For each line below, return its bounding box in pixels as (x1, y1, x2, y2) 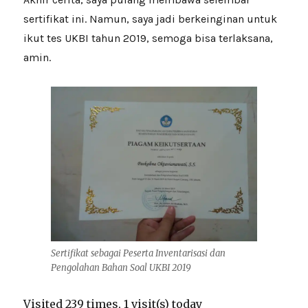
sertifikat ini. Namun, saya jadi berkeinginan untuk (23, 12, 278, 26)
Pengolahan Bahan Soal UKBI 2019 (51, 262, 191, 274)
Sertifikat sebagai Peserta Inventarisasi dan (51, 247, 225, 260)
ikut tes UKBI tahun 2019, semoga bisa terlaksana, (23, 32, 274, 45)
